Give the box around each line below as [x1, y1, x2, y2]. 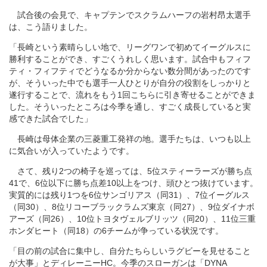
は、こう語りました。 [9, 21, 92, 32]
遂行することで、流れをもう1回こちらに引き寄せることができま [9, 89, 256, 100]
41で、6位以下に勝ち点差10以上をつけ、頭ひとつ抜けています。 [9, 178, 258, 188]
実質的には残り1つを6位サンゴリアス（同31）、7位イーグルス [9, 190, 250, 200]
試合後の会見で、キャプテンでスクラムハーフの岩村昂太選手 [9, 10, 251, 20]
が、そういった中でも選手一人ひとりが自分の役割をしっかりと [9, 77, 251, 88]
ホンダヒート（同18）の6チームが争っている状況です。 [9, 225, 223, 235]
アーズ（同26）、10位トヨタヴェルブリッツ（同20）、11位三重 [9, 213, 256, 223]
